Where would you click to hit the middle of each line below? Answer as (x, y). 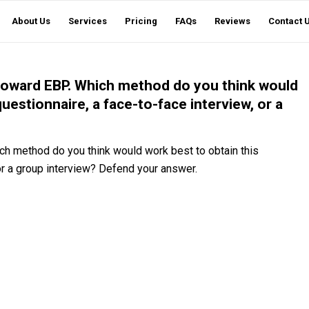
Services (88, 21)
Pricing (141, 21)
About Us (31, 21)
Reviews (232, 21)
